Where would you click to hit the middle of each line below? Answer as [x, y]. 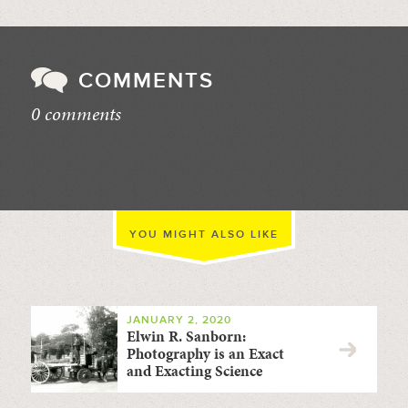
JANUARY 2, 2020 [178, 320]
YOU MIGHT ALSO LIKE [204, 234]
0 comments [76, 113]
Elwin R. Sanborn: [186, 336]
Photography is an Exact [205, 353]
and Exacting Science [194, 370]
